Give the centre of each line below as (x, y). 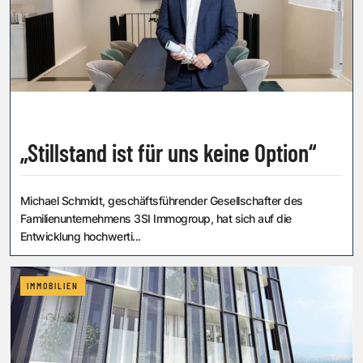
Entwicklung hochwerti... (81, 236)
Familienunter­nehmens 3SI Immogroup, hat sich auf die (156, 218)
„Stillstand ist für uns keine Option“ (260, 152)
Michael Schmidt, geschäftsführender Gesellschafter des (162, 200)
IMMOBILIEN (53, 286)
